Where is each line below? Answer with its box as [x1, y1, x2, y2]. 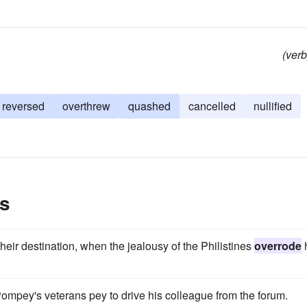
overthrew [62, 98, 110, 114]
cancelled [188, 98, 236, 114]
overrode [254, 238, 302, 254]
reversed [2, 98, 45, 114]
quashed [128, 98, 171, 114]
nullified [254, 98, 292, 114]
